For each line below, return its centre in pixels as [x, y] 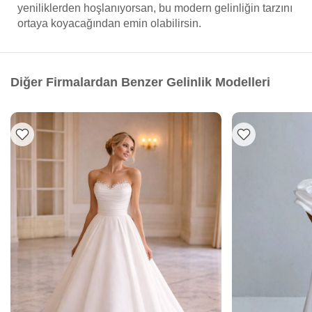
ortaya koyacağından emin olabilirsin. [109, 23]
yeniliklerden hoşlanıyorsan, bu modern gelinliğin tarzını [155, 8]
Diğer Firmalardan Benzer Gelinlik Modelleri [140, 82]
